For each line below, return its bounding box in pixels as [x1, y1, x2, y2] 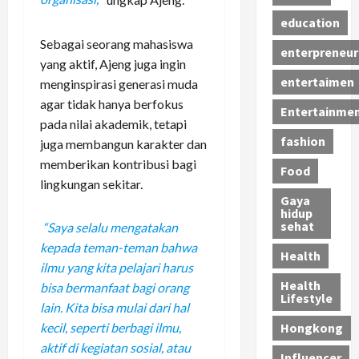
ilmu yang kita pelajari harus [40, 260, 193, 276]
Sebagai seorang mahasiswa [40, 35, 193, 51]
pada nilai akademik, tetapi [40, 115, 187, 131]
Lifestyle [280, 290, 333, 307]
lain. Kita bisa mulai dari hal [40, 300, 189, 316]
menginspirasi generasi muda [40, 75, 198, 91]
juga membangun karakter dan [40, 135, 207, 151]
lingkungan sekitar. [40, 175, 143, 192]
